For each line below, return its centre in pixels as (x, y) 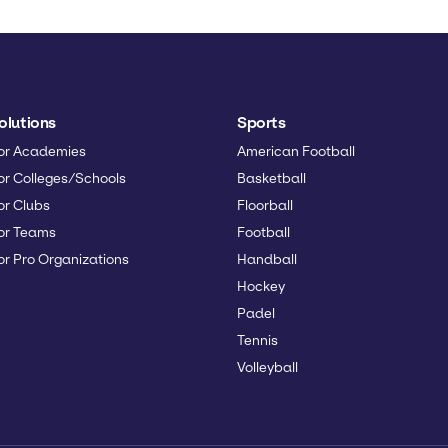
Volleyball (267, 367)
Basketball (271, 178)
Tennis (257, 340)
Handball (267, 259)
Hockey (261, 286)
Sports (261, 122)
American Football (296, 151)
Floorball (265, 205)
